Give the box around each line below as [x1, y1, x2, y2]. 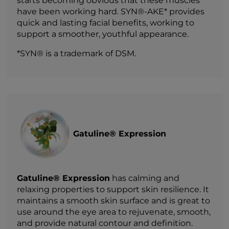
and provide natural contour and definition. [17, 218, 193, 228]
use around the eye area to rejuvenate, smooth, [17, 207, 211, 217]
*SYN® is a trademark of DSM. [17, 48, 136, 58]
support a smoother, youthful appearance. [17, 29, 191, 39]
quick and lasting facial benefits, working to [17, 17, 195, 28]
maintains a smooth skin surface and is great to [17, 195, 211, 205]
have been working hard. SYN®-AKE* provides [17, 6, 205, 16]
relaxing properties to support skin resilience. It [17, 184, 210, 194]
